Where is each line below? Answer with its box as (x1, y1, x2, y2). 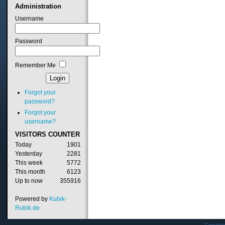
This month (15, 168, 45, 176)
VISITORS (15, 131, 46, 139)
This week (15, 159, 43, 167)
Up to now (15, 177, 43, 185)
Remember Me (15, 61, 56, 69)
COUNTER (46, 131, 80, 139)
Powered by (15, 195, 49, 203)
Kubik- (49, 195, 67, 203)
